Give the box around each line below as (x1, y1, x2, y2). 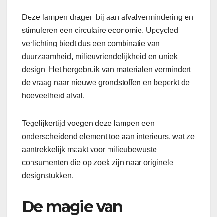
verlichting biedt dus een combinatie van (22, 39, 160, 48)
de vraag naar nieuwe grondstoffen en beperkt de (22, 78, 190, 87)
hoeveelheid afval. (22, 92, 85, 100)
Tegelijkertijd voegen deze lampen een (22, 119, 155, 128)
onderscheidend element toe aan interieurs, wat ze (22, 132, 195, 141)
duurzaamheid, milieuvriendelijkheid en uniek (22, 52, 178, 61)
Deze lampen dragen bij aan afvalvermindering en (22, 13, 193, 22)
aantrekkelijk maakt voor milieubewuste (22, 145, 157, 154)
